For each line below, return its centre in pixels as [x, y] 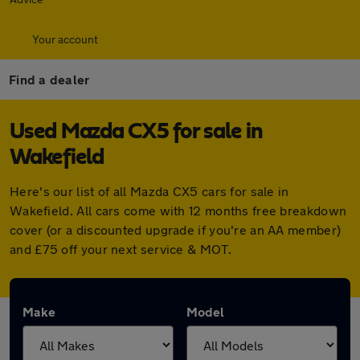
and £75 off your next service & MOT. [121, 249]
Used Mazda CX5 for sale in [136, 132]
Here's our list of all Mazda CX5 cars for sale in [149, 191]
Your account [65, 39]
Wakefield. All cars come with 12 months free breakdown [178, 210]
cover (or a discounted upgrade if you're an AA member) [176, 229]
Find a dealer [49, 79]
